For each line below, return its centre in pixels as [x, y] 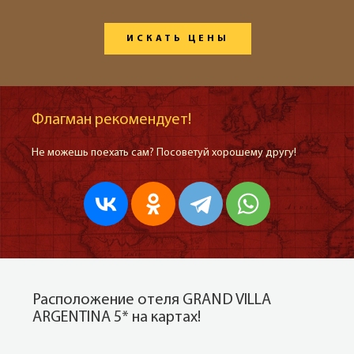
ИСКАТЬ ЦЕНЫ [177, 39]
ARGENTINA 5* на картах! [117, 318]
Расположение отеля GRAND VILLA [152, 300]
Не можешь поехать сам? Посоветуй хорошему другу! [164, 153]
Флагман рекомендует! [111, 120]
